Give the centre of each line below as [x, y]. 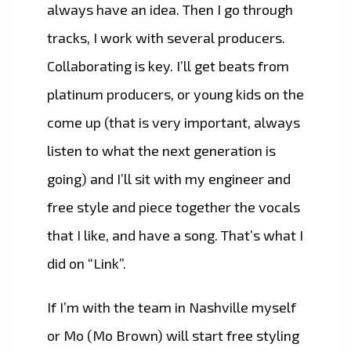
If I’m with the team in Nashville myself [172, 308]
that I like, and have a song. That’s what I [175, 235]
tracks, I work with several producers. [166, 38]
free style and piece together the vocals [174, 207]
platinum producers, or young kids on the [175, 94]
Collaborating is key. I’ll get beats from [168, 66]
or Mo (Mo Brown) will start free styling [173, 336]
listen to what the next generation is [161, 151]
